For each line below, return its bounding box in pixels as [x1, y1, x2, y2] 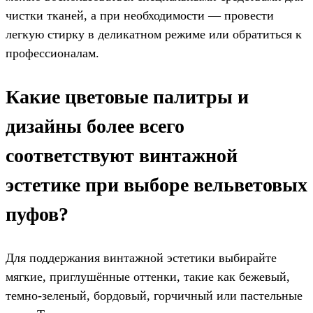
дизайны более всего [6, 115, 184, 137]
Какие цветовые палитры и [6, 85, 249, 108]
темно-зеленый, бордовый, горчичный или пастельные [6, 288, 303, 303]
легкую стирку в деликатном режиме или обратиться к [6, 27, 302, 41]
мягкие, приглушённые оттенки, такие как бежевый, [6, 269, 290, 284]
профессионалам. [6, 45, 99, 60]
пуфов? [6, 203, 68, 225]
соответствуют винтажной [6, 144, 238, 166]
